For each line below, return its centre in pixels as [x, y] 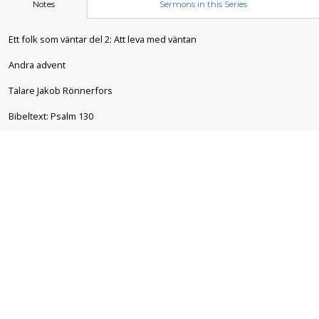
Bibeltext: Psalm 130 [51, 116]
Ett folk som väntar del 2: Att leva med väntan [103, 40]
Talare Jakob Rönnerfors [61, 91]
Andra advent [37, 65]
